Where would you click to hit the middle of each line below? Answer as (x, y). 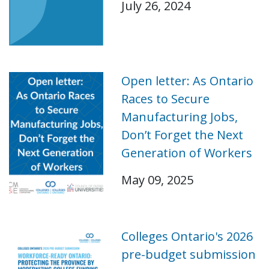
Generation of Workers (186, 153)
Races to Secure (165, 98)
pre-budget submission (188, 254)
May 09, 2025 (157, 180)
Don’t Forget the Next (182, 134)
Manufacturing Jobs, (179, 116)
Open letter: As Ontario (187, 80)
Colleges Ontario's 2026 (187, 236)
